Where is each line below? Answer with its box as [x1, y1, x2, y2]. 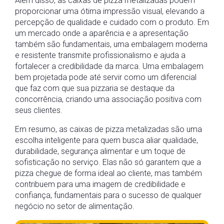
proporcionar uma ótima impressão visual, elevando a [15, 6, 204, 16]
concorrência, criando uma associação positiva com [15, 94, 201, 104]
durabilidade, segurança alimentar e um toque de [15, 146, 185, 156]
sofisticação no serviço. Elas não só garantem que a [15, 157, 201, 167]
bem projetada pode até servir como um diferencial [15, 72, 196, 82]
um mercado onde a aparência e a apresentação [15, 28, 188, 38]
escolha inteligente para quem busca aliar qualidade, [15, 135, 198, 145]
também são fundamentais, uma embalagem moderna [15, 39, 207, 49]
